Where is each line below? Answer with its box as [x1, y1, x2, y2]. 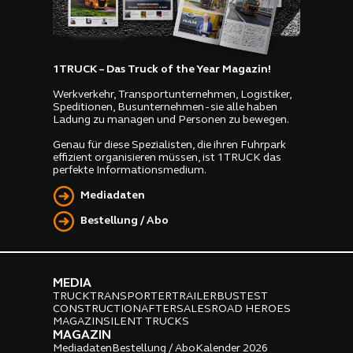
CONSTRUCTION [53, 303, 142, 315]
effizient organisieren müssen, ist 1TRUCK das [53, 151, 282, 164]
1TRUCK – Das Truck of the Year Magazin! [53, 63, 272, 76]
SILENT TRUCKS [103, 315, 190, 328]
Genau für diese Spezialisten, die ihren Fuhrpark [53, 139, 287, 151]
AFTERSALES [141, 303, 212, 315]
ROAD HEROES [211, 303, 292, 315]
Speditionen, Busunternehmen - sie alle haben [53, 101, 278, 113]
